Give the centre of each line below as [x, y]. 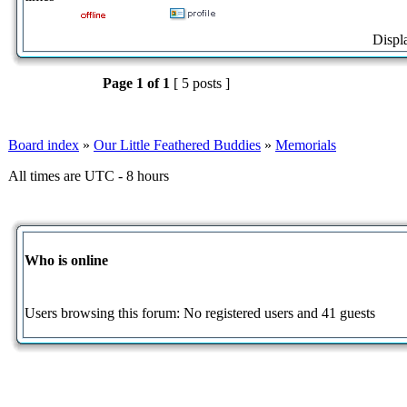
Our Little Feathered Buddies [177, 144]
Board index [44, 144]
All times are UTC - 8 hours [89, 175]
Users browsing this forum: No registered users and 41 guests [200, 313]
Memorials [306, 144]
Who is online [66, 261]
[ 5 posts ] [202, 83]
